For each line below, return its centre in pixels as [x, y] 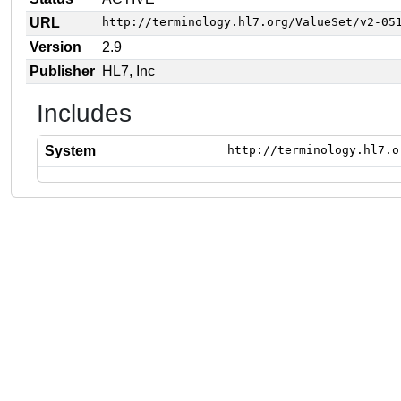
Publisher [62, 71]
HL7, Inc [128, 71]
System [70, 151]
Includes [84, 113]
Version [55, 47]
